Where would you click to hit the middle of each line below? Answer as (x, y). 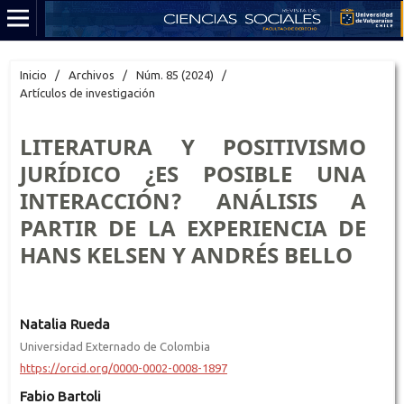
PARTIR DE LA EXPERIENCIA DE (193, 227)
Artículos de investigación (87, 92)
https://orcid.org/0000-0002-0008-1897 (123, 367)
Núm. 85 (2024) (174, 74)
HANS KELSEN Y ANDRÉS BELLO (186, 254)
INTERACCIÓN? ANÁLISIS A (193, 200)
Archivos (91, 74)
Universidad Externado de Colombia (115, 346)
